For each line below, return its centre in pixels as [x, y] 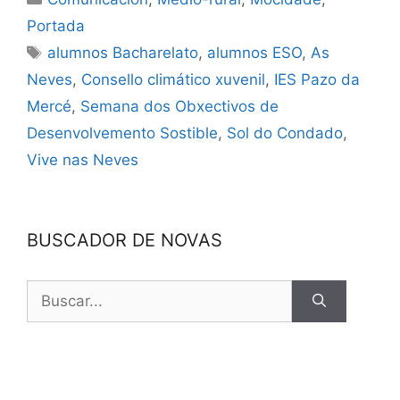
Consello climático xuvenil [173, 79]
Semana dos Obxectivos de [179, 106]
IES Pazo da [317, 79]
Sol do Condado [285, 133]
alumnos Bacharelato [123, 52]
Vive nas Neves [83, 159]
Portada [56, 25]
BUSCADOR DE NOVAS [125, 240]
